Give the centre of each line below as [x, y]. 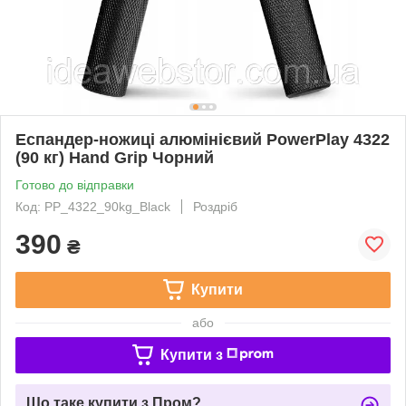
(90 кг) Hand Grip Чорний [115, 157]
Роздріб [215, 206]
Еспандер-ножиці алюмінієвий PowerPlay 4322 [203, 139]
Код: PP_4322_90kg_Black [93, 206]
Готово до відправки [75, 184]
